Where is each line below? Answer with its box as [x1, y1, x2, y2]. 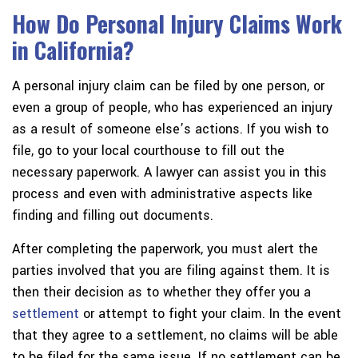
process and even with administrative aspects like [12, 185, 312, 204]
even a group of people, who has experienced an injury [12, 98, 332, 117]
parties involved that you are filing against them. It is [12, 261, 330, 280]
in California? [12, 34, 134, 67]
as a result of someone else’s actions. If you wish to [12, 120, 328, 139]
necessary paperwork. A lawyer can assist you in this [12, 163, 327, 182]
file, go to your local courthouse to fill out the [12, 141, 284, 161]
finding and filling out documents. [12, 206, 213, 225]
